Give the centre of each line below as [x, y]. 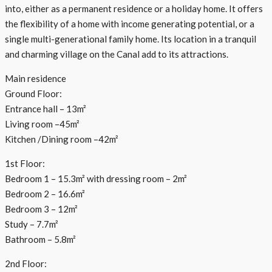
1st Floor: [25, 163]
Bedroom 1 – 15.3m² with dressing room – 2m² [96, 178]
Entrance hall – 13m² [46, 108]
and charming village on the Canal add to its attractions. [117, 54]
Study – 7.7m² [32, 224]
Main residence [36, 78]
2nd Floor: [26, 263]
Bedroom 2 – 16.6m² [45, 193]
